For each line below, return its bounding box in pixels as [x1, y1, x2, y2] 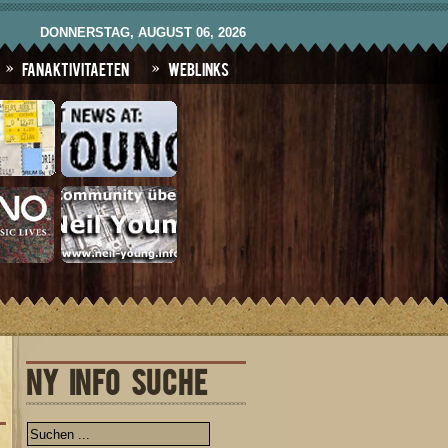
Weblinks [168, 58, 229, 78]
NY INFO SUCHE [26, 362, 207, 399]
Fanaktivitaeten [22, 58, 129, 78]
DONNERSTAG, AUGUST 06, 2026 [40, 25, 246, 40]
